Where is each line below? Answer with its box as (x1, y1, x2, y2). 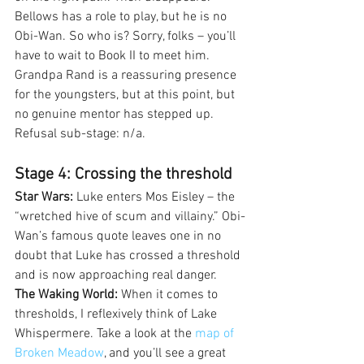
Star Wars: (15, 189, 73, 206)
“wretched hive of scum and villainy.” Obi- (15, 209, 245, 226)
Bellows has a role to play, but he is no (15, 9, 230, 26)
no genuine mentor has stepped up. (15, 106, 217, 123)
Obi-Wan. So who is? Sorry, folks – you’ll (15, 28, 239, 45)
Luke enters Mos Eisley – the (73, 189, 238, 206)
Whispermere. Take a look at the (15, 326, 195, 343)
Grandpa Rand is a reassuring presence (15, 67, 240, 84)
